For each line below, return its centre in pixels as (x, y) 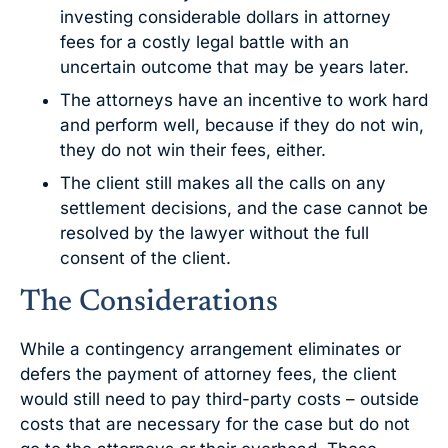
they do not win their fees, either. (193, 150)
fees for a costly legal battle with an (204, 42)
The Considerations (149, 303)
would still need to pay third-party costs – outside (219, 399)
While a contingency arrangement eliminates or (210, 349)
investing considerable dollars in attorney (225, 17)
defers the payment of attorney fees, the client (208, 374)
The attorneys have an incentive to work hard (244, 100)
